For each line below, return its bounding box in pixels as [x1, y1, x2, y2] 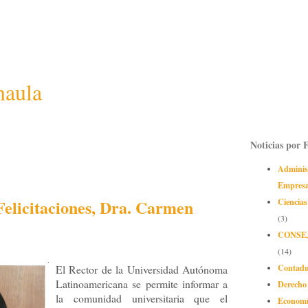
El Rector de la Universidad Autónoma [56, 262, 228, 277]
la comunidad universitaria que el [56, 291, 228, 306]
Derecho [278, 278, 307, 291]
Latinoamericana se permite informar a [56, 276, 228, 291]
